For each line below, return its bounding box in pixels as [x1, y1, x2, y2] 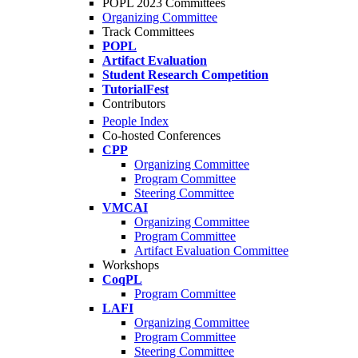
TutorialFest [102, 82, 169, 96]
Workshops [102, 258, 159, 272]
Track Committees [102, 25, 194, 38]
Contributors [102, 97, 165, 110]
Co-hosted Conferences [102, 129, 221, 143]
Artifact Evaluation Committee [134, 244, 288, 258]
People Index [102, 114, 169, 129]
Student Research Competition [102, 68, 268, 82]
